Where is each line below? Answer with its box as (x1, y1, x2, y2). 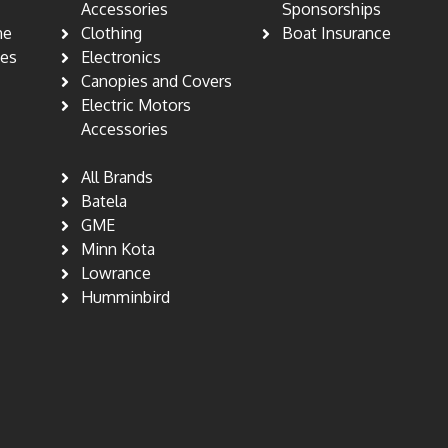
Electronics (80, 47, 161, 68)
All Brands (80, 167, 153, 188)
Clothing (80, 23, 142, 44)
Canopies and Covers (80, 71, 232, 92)
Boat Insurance (282, 23, 392, 44)
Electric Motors (80, 95, 191, 116)
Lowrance (80, 263, 151, 284)
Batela (80, 191, 127, 212)
